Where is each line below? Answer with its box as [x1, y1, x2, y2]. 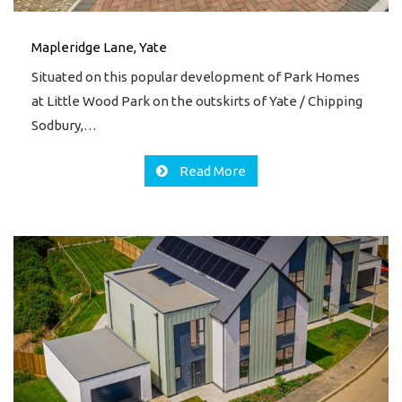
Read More [177, 163, 246, 179]
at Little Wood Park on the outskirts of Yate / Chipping [31, 92, 363, 109]
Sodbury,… [31, 117, 97, 133]
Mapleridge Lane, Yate [31, 39, 167, 55]
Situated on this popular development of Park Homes [31, 68, 360, 84]
